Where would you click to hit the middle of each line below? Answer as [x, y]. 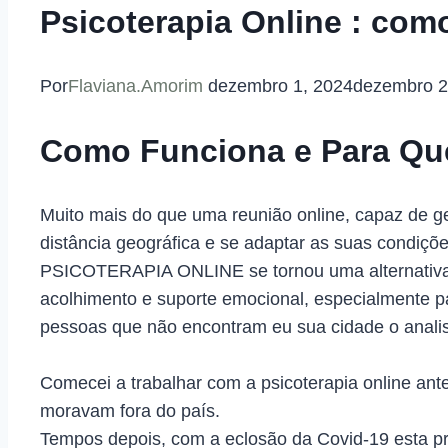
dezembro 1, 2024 [280, 86]
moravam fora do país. [130, 411]
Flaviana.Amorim [135, 86]
